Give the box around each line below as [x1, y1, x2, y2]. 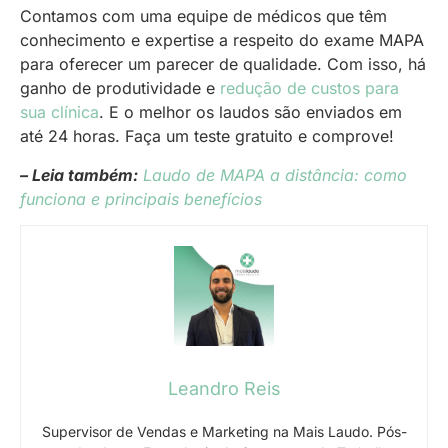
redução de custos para [220, 78, 399, 99]
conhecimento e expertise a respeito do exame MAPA [20, 30, 424, 51]
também [68, 164, 133, 185]
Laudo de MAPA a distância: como [143, 164, 407, 185]
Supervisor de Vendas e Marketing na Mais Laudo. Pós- [41, 423, 407, 441]
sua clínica [20, 102, 99, 123]
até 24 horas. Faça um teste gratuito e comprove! [20, 126, 394, 147]
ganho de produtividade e [20, 78, 220, 99]
